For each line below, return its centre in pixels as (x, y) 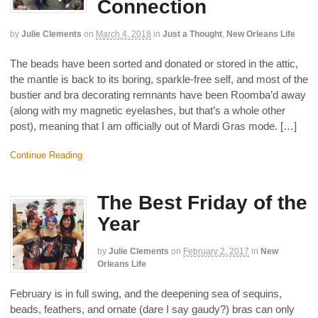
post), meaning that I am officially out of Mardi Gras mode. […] (153, 126)
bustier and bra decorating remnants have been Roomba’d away (158, 94)
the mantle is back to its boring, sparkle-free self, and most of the (159, 79)
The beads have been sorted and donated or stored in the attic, (154, 63)
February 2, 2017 (216, 251)
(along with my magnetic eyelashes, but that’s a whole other (148, 110)
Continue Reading (46, 155)
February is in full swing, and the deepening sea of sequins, (146, 293)
